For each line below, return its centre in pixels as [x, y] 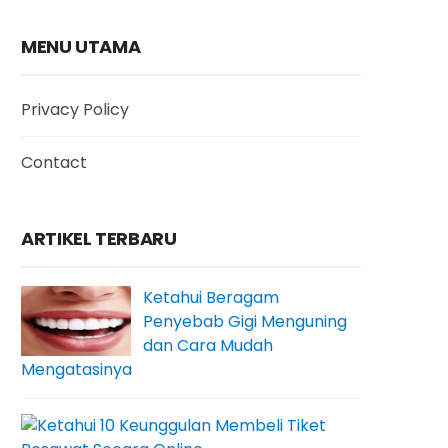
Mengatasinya [76, 369]
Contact [54, 162]
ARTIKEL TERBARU [99, 238]
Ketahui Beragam [211, 297]
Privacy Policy [75, 109]
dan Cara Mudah [208, 345]
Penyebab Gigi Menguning [245, 321]
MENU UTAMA [81, 46]
